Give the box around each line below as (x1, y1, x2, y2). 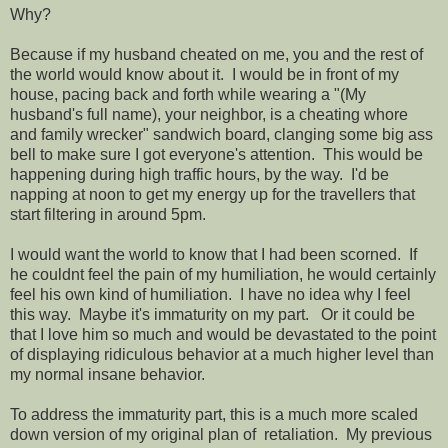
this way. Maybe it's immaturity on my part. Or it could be (10, 305, 415, 323)
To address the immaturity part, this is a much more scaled (10, 405, 418, 423)
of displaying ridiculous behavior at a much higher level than (10, 345, 434, 363)
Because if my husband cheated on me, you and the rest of (10, 45, 423, 63)
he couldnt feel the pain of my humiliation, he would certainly (10, 265, 436, 283)
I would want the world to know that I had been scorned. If (10, 245, 417, 263)
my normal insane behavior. (10, 365, 205, 383)
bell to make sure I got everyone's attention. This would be (10, 145, 423, 163)
